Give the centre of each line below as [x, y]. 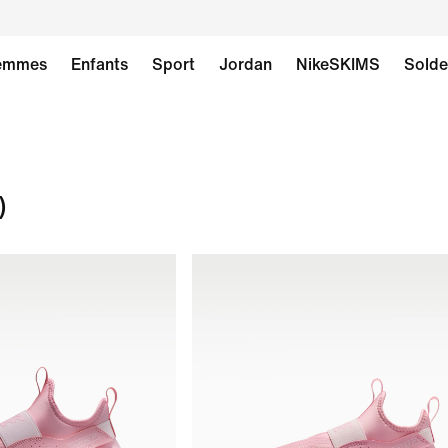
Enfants [99, 64]
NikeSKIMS [338, 64]
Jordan [245, 64]
